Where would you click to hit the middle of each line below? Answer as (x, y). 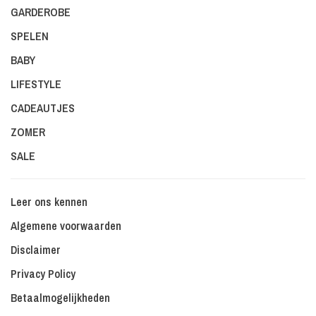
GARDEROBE (41, 12)
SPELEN (30, 36)
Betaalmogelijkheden (60, 298)
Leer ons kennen (49, 202)
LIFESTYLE (36, 84)
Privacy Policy (43, 274)
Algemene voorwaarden (66, 226)
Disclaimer (36, 250)
